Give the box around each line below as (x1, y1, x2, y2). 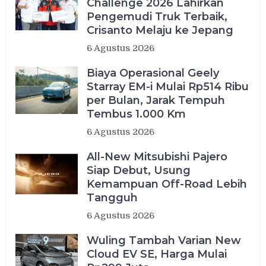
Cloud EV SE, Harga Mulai (87, 248, 227, 261)
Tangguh (87, 191, 138, 205)
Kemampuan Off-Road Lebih (87, 178, 248, 191)
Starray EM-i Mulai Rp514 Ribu (87, 80, 249, 94)
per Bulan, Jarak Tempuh (87, 94, 226, 107)
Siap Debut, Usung (87, 164, 191, 178)
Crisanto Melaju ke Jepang (87, 24, 234, 37)
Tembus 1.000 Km (87, 107, 186, 121)
